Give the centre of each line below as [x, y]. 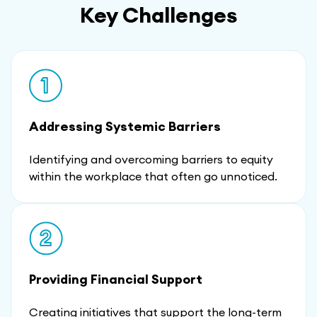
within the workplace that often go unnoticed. [153, 177]
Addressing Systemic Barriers [125, 127]
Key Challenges [158, 15]
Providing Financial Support [116, 279]
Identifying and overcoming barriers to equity [151, 160]
